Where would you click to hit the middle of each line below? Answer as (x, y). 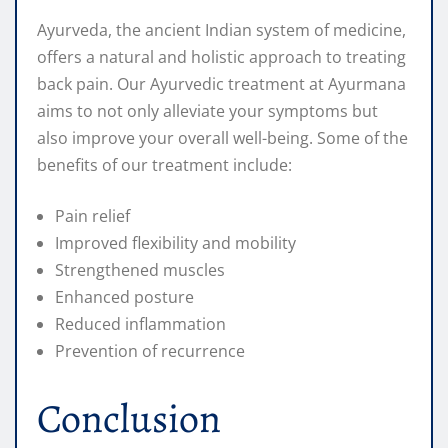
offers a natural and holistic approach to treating (221, 57)
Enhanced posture (124, 297)
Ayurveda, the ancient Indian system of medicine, (221, 30)
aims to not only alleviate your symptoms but (207, 111)
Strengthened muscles (140, 270)
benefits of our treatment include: (164, 165)
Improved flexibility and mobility (175, 243)
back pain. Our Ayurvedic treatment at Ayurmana (221, 84)
